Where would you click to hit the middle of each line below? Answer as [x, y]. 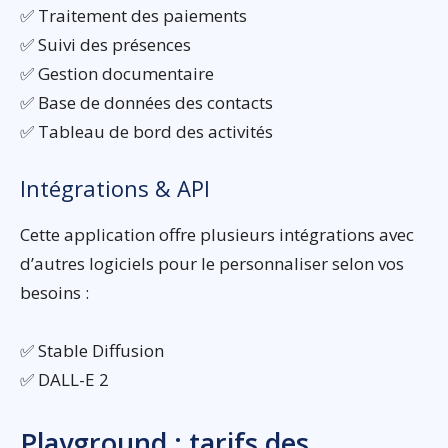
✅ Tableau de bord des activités [146, 132]
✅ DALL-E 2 [64, 380]
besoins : [54, 293]
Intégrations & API [115, 188]
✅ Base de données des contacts [146, 103]
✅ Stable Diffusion [92, 351]
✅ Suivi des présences [105, 45]
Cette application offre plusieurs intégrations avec [217, 235]
